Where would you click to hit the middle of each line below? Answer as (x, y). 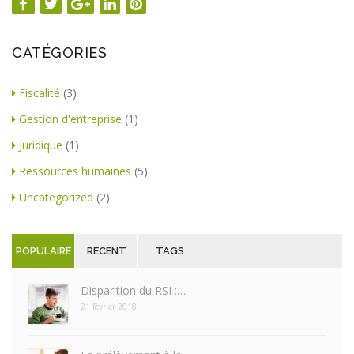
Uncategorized (56, 197)
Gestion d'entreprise (70, 119)
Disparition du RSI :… (133, 290)
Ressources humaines (75, 171)
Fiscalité (40, 93)
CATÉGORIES (59, 53)
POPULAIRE (43, 251)
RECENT (106, 251)
